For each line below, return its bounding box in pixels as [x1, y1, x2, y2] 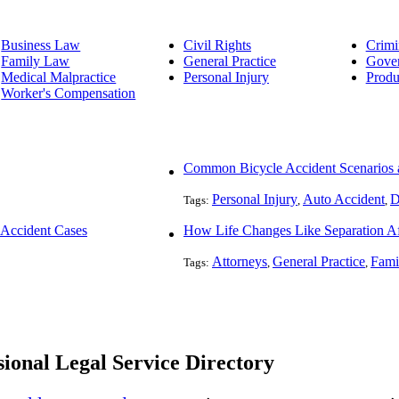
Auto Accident [303, 191, 385, 208]
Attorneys [212, 254, 267, 270]
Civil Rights [183, 37, 251, 53]
